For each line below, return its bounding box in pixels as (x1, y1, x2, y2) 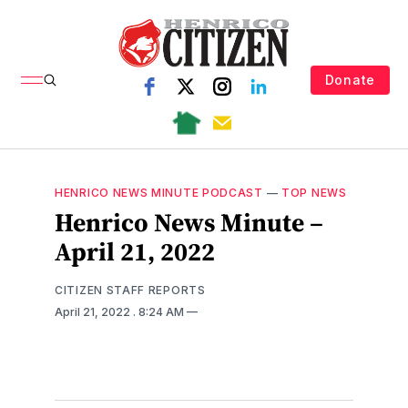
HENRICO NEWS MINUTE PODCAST (55, 186, 263, 199)
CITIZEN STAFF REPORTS (55, 282, 206, 297)
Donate (324, 71, 375, 87)
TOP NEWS (281, 186, 347, 199)
